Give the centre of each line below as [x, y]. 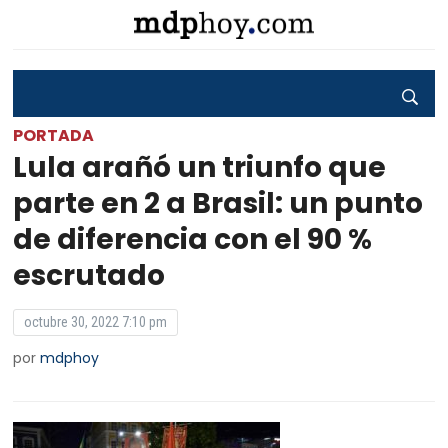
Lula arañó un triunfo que [200, 167]
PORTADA [54, 135]
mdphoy [70, 358]
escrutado [89, 275]
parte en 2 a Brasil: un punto [218, 203]
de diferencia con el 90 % [193, 239]
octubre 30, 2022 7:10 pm [96, 322]
